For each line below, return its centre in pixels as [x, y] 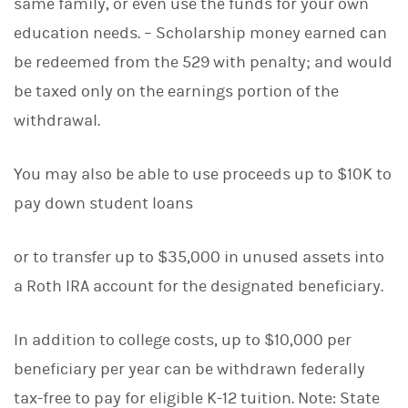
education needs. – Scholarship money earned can [200, 33]
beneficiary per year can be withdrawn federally [189, 369]
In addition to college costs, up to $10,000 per [183, 340]
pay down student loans [103, 203]
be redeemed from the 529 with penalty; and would [203, 62]
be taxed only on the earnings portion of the [176, 91]
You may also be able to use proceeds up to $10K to [203, 174]
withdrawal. [57, 120]
